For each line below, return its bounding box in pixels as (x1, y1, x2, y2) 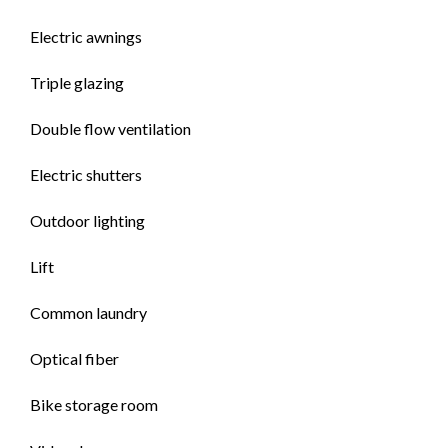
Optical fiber (30, 349, 119, 368)
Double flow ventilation (30, 119, 191, 138)
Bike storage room (30, 395, 158, 414)
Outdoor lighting (30, 211, 145, 230)
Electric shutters (30, 165, 142, 184)
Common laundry (30, 303, 147, 322)
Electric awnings (30, 27, 142, 46)
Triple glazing (30, 73, 124, 92)
